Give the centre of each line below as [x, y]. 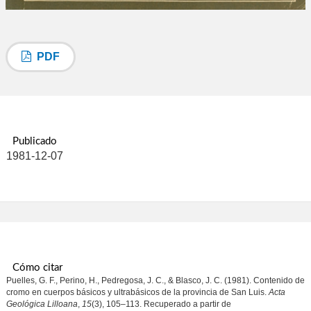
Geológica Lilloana [42, 304]
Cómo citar [37, 267]
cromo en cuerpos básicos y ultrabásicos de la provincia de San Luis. [137, 292]
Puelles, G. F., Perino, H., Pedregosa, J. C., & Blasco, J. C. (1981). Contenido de [155, 280]
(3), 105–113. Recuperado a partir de [161, 304]
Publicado [34, 142]
